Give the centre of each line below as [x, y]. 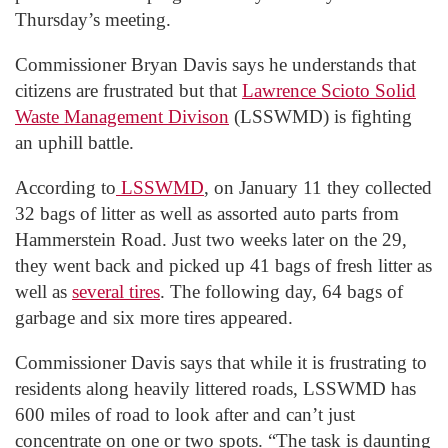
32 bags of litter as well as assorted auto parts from [207, 213]
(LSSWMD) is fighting [320, 116]
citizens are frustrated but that [128, 90]
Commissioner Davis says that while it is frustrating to [221, 363]
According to [65, 187]
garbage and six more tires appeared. [154, 317]
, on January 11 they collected [318, 187]
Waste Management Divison [122, 116]
